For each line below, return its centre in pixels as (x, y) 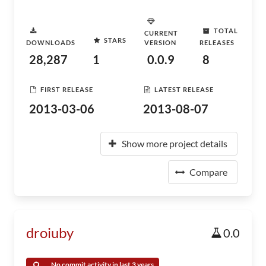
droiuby (50, 232)
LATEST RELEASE (184, 89)
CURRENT (161, 33)
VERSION (161, 42)
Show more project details (175, 143)
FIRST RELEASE (67, 89)
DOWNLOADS (51, 42)
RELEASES (217, 42)
